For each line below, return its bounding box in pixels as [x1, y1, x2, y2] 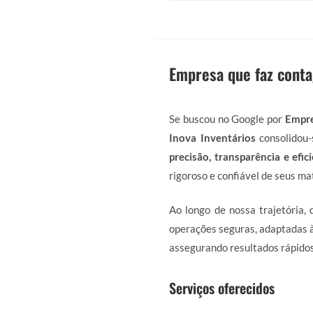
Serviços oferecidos [169, 277, 275, 298]
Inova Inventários [169, 131, 256, 144]
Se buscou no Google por [169, 112, 286, 125]
